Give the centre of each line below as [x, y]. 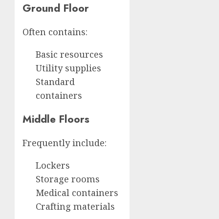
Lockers [53, 165]
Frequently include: [65, 143]
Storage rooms [68, 179]
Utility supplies [68, 68]
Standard [55, 82]
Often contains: [55, 32]
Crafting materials [75, 207]
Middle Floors [56, 119]
